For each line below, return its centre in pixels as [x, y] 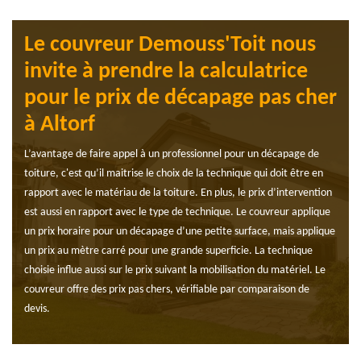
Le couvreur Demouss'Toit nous [170, 46]
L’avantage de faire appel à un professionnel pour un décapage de [172, 155]
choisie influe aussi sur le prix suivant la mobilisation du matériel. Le [175, 271]
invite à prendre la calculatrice [166, 72]
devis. [37, 309]
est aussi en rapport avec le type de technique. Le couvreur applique [177, 213]
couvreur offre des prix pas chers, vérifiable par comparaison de [167, 290]
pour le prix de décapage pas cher [180, 99]
